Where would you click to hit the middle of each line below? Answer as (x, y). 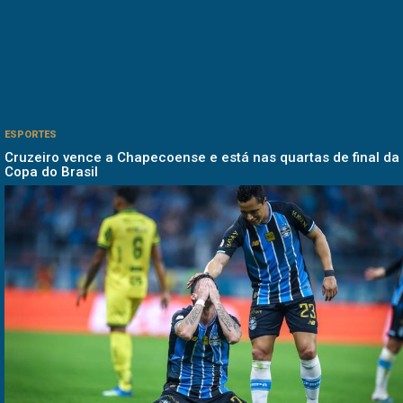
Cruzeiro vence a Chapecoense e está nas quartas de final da (202, 158)
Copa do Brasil (51, 172)
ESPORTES (31, 135)
